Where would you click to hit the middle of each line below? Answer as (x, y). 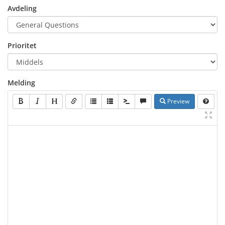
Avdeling (22, 8)
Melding (21, 83)
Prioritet (22, 45)
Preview (178, 101)
